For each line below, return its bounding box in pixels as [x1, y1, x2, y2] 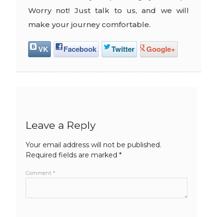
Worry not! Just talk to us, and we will [28, 5, 189, 15]
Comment [25, 170, 53, 177]
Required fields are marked [25, 151, 119, 160]
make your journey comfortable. [28, 19, 151, 29]
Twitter [111, 43, 135, 54]
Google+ [146, 43, 175, 54]
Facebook [63, 43, 96, 54]
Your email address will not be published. [25, 140, 161, 150]
